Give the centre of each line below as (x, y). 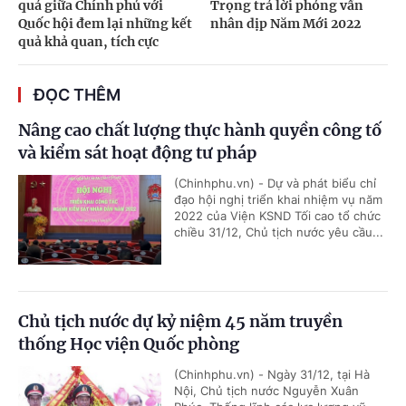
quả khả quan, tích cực (88, 42)
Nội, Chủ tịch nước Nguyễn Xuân (266, 391)
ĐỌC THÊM (77, 95)
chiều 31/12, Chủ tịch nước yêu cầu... (279, 232)
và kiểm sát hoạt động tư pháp (137, 153)
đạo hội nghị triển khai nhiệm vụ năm (278, 200)
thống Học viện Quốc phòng (129, 344)
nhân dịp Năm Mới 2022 (285, 24)
